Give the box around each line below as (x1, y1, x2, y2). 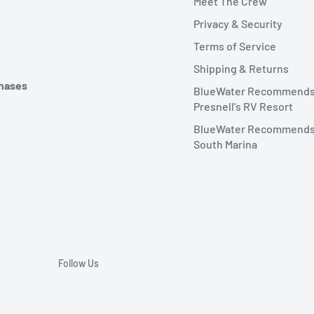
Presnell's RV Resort (193, 100, 293, 114)
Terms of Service (193, 39, 276, 53)
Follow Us (58, 257, 99, 270)
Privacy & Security (193, 17, 282, 31)
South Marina (193, 137, 257, 151)
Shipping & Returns (193, 62, 289, 76)
